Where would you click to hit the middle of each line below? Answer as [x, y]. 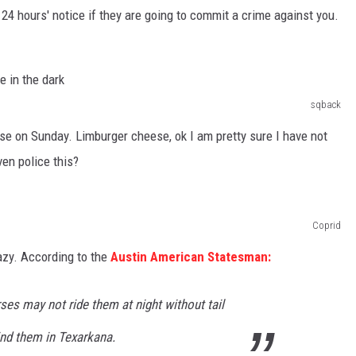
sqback [326, 104]
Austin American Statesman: [191, 256]
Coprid [327, 225]
